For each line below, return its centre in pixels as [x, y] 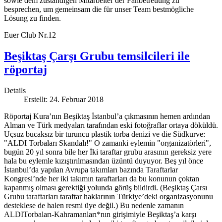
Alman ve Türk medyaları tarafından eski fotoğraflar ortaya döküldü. [111, 125]
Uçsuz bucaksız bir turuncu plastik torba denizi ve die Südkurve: [105, 134]
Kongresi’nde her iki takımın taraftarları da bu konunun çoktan [102, 179]
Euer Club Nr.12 [30, 35]
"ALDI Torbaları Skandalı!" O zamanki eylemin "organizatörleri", [108, 143]
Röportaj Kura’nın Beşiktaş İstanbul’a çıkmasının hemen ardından [107, 116]
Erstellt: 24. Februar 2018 [64, 100]
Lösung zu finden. [32, 18]
